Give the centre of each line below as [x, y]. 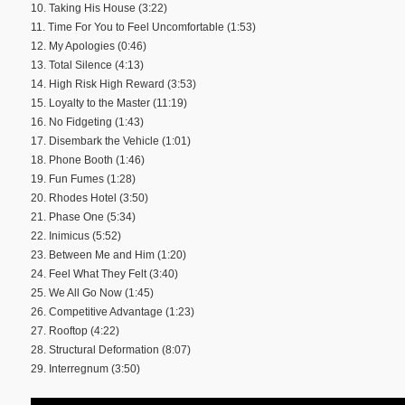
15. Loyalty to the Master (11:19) [109, 103]
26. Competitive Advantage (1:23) [113, 311]
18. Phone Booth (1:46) [88, 160]
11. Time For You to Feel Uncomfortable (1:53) [143, 27]
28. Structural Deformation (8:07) [111, 349]
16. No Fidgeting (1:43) [87, 122]
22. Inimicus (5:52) [76, 235]
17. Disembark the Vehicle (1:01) [111, 141]
